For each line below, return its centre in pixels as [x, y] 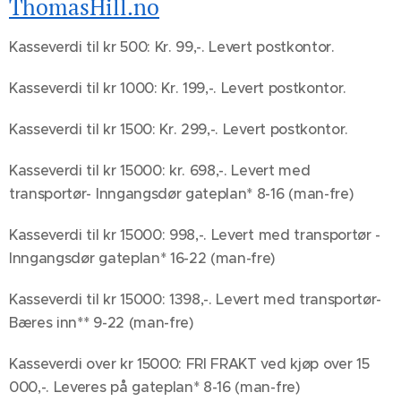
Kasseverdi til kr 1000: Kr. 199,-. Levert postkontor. [178, 88]
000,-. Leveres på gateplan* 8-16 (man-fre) [155, 387]
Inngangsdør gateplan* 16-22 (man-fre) [143, 258]
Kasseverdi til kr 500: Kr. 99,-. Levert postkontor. [172, 47]
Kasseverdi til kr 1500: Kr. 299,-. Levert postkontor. [179, 129]
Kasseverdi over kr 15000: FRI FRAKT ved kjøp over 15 [189, 364]
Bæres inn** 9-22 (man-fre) [102, 323]
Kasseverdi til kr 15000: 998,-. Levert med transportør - [195, 235]
